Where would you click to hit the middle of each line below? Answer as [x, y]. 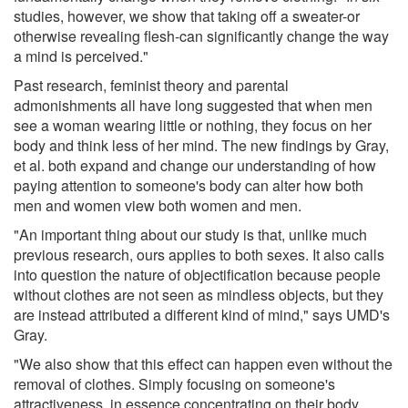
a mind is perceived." [81, 56]
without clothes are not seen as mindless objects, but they [199, 294]
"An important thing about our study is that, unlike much [190, 234]
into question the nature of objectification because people [197, 274]
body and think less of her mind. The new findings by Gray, [201, 145]
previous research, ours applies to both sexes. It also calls [199, 254]
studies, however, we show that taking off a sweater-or [187, 15]
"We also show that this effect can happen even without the [203, 363]
